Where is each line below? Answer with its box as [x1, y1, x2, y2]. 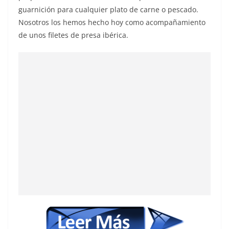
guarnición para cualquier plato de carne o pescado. [18, 5, 198, 15]
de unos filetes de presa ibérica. [18, 30, 128, 40]
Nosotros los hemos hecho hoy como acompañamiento [18, 17, 205, 28]
